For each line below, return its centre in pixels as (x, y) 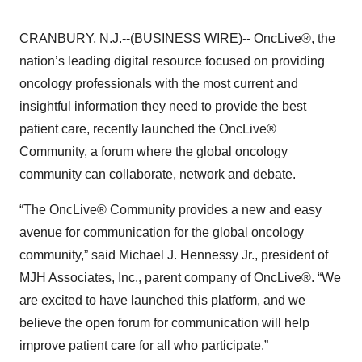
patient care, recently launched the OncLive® (148, 129)
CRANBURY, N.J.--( (77, 38)
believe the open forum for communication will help (164, 323)
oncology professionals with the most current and (159, 84)
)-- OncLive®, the (287, 38)
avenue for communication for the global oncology (162, 232)
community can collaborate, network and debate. (158, 174)
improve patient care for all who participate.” (144, 345)
